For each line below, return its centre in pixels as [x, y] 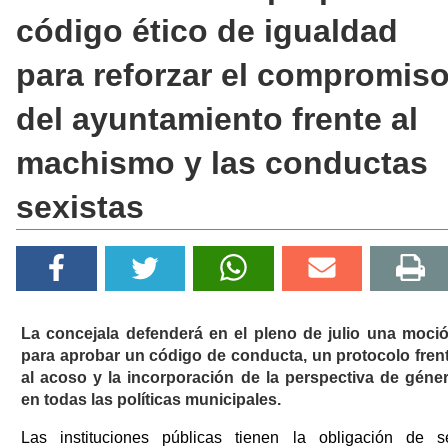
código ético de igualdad [207, 30]
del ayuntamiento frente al [217, 118]
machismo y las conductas [222, 162]
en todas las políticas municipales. [151, 399]
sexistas [80, 206]
